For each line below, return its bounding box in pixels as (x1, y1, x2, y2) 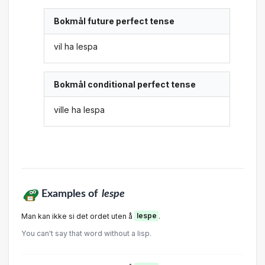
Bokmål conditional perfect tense (54, 79, 196, 90)
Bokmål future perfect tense (54, 16, 175, 27)
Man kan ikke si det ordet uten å (21, 211, 134, 221)
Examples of (41, 188, 100, 199)
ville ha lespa (54, 104, 105, 115)
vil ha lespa (54, 41, 98, 51)
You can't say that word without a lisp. (21, 229, 151, 238)
